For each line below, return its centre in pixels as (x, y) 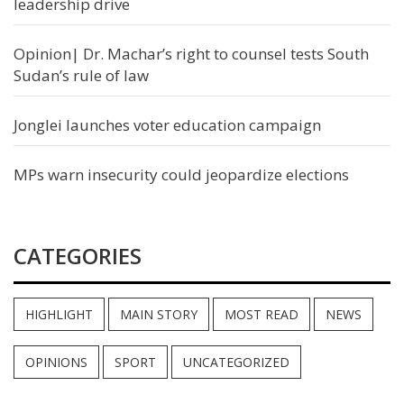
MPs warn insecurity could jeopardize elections (181, 174)
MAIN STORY (159, 314)
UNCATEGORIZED (236, 362)
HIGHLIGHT (59, 314)
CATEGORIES (78, 255)
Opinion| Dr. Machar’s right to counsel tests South (191, 53)
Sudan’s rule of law (81, 75)
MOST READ (262, 314)
